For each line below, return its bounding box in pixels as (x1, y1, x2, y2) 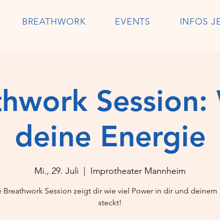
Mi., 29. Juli (34, 165, 79, 176)
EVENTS (114, 16, 151, 27)
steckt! (98, 198, 122, 207)
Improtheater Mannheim (90, 165, 186, 176)
